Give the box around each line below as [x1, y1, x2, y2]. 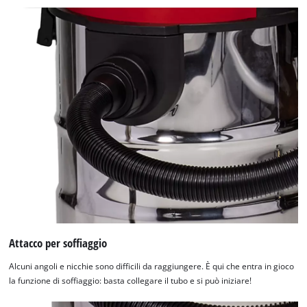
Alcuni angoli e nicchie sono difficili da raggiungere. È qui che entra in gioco [9, 260, 295, 271]
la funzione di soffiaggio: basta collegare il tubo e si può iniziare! [9, 275, 252, 286]
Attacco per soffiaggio [9, 235, 108, 251]
